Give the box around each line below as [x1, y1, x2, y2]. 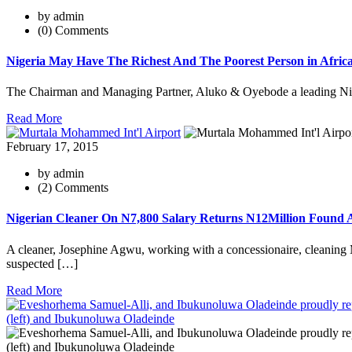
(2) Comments [38, 181, 108, 195]
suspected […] [6, 256, 78, 270]
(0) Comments [38, 23, 108, 37]
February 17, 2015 [6, 140, 98, 154]
